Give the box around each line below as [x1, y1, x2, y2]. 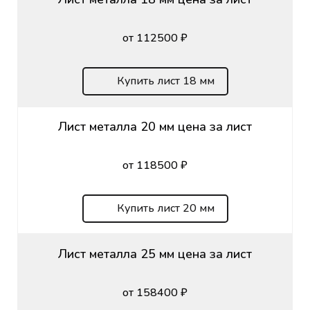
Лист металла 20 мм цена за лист [58, 118, 252, 135]
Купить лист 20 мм [116, 200, 215, 216]
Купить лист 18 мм [116, 73, 215, 89]
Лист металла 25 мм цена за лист [58, 245, 252, 262]
